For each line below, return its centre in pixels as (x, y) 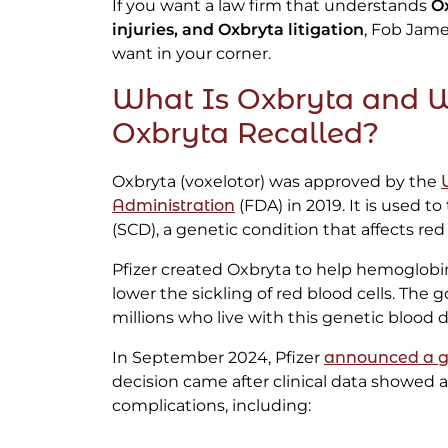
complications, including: (211, 406)
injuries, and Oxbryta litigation (238, 30)
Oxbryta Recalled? (245, 133)
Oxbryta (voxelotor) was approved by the (276, 182)
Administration (173, 206)
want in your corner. (191, 54)
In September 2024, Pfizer (218, 358)
